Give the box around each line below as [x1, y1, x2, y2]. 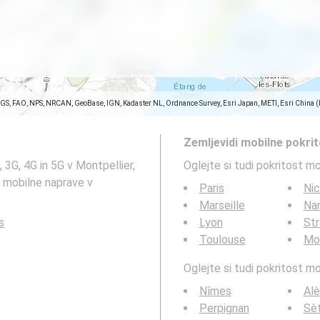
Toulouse [199, 233, 246, 246]
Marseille [199, 199, 245, 212]
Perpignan [199, 301, 249, 315]
